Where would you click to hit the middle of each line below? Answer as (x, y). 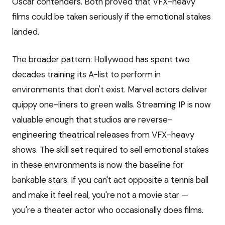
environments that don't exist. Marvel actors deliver (110, 90)
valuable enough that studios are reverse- (92, 120)
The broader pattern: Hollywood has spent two (101, 60)
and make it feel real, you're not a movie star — (100, 195)
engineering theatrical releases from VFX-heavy (103, 135)
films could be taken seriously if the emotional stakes (111, 16)
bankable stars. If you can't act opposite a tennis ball (110, 180)
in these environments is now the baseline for (98, 165)
